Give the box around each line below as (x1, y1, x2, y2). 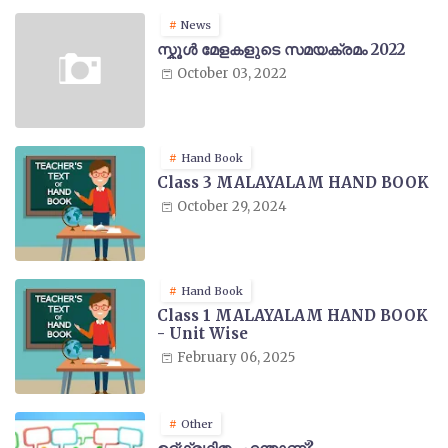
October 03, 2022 (177, 64, 287, 82)
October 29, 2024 (177, 197, 287, 215)
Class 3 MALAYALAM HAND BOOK (157, 172, 429, 192)
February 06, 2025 (177, 348, 295, 366)
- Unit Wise (157, 323, 248, 343)
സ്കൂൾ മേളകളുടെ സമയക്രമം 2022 (157, 39, 405, 59)
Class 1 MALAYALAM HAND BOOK (157, 305, 428, 325)
